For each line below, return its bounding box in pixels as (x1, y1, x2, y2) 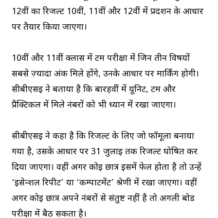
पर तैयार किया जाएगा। (12, 22, 87, 34)
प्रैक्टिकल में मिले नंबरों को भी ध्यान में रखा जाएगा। (12, 100, 176, 111)
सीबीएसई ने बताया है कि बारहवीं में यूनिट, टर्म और (12, 84, 176, 96)
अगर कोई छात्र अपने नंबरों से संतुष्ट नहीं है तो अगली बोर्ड (12, 193, 195, 205)
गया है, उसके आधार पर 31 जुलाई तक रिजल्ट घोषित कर (12, 146, 198, 158)
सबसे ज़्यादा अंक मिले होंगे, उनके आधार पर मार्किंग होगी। (12, 69, 199, 80)
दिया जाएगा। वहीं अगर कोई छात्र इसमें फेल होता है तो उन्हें (12, 162, 201, 174)
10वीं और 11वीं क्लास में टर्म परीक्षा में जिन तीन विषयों (12, 53, 190, 65)
